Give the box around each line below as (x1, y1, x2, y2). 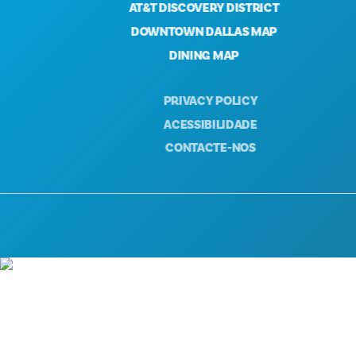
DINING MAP (143, 47, 213, 64)
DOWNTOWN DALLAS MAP (105, 23, 251, 40)
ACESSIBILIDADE (131, 116, 225, 133)
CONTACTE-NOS (133, 140, 223, 157)
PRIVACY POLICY (130, 92, 226, 109)
